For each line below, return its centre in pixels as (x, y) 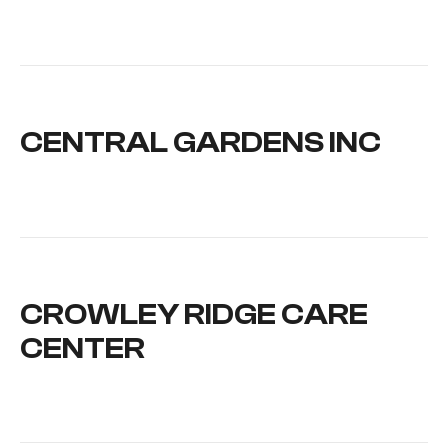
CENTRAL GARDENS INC (200, 143)
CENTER (82, 348)
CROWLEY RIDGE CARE (194, 314)
